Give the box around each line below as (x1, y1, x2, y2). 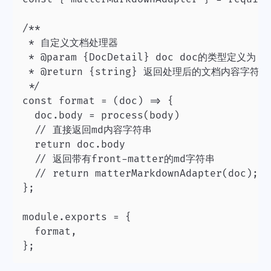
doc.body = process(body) (22, 109, 180, 122)
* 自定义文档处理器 (22, 36, 118, 49)
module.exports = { (22, 211, 131, 223)
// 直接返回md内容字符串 (22, 123, 34, 136)
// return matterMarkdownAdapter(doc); (22, 167, 258, 180)
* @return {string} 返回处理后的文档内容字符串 (22, 65, 269, 78)
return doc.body (22, 138, 34, 151)
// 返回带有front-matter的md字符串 (22, 152, 34, 165)
